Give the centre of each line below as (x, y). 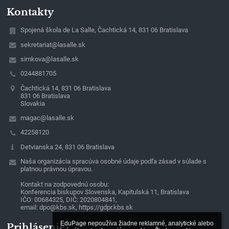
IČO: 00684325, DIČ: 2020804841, (68, 199)
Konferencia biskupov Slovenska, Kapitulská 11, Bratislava (105, 192)
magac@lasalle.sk (47, 118)
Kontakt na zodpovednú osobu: (64, 184)
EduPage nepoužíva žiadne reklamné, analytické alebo (137, 223)
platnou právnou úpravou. (56, 169)
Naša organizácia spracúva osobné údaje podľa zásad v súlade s (113, 161)
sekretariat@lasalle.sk (53, 44)
